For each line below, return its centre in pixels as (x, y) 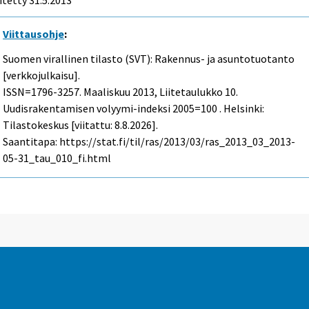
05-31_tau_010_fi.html (57, 158)
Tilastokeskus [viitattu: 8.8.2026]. (81, 125)
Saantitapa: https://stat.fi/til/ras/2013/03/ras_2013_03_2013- (149, 142)
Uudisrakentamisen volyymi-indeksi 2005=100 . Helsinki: (134, 109)
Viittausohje (34, 33)
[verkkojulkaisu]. (42, 76)
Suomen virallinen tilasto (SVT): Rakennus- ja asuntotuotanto (149, 59)
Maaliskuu (107, 92)
